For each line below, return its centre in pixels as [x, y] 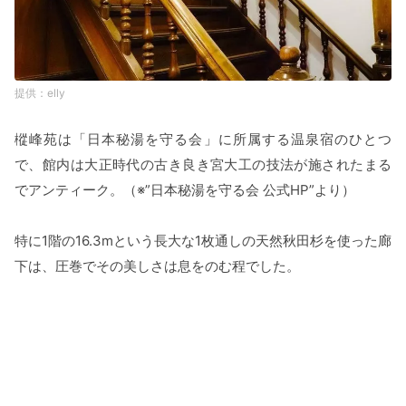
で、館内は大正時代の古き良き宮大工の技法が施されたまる [203, 164]
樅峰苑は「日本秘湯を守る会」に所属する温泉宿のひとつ [203, 139]
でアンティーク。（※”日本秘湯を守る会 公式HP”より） [185, 190]
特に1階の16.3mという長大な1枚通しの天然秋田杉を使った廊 [203, 241]
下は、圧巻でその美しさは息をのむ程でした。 [157, 266]
